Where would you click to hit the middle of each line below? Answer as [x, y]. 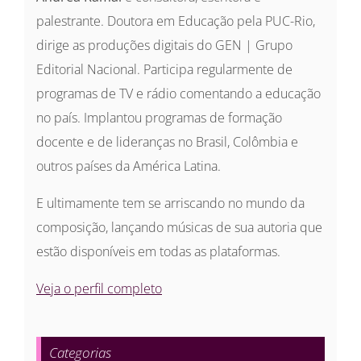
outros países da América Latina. [129, 166]
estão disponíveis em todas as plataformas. [158, 252]
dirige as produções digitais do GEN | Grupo [164, 46]
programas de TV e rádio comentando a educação [178, 94]
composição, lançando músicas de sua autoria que [179, 228]
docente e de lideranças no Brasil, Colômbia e [167, 142]
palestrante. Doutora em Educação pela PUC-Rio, [176, 21]
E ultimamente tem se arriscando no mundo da [170, 203]
